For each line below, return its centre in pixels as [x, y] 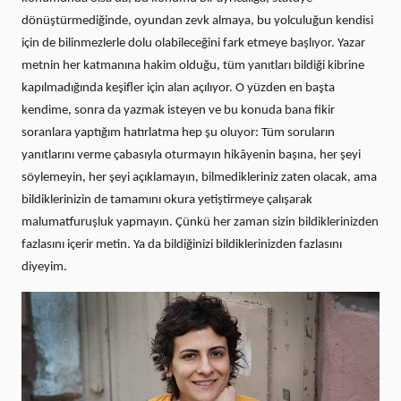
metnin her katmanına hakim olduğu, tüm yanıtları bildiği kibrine [193, 66]
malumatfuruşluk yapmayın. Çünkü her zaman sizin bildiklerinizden [200, 223]
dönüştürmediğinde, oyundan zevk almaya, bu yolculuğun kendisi [197, 21]
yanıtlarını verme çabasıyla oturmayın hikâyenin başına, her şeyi [191, 156]
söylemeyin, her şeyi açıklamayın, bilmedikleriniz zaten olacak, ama [199, 178]
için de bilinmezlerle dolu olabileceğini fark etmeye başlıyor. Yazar [193, 44]
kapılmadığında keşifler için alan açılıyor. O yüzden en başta [178, 89]
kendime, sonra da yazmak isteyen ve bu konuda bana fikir [178, 111]
